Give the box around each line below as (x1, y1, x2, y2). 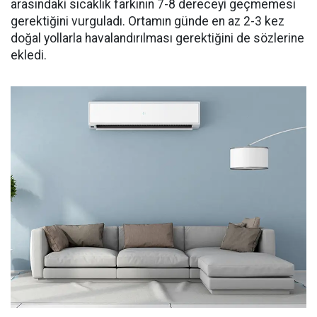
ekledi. (11, 47, 47, 62)
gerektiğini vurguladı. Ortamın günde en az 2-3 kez (11, 13, 284, 28)
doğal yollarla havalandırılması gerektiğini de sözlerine (11, 30, 304, 45)
